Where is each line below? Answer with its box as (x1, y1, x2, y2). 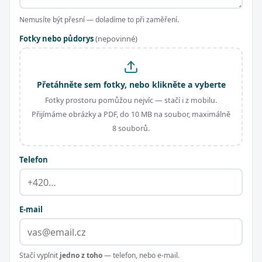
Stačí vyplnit (19, 250, 60, 260)
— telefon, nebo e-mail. (102, 250, 180, 260)
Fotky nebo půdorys (19, 33, 95, 44)
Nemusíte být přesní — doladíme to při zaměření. (19, 15, 179, 25)
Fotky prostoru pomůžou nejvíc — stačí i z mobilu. (45, 95, 217, 105)
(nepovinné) (95, 33, 137, 44)
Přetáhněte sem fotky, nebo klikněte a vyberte (36, 79, 226, 90)
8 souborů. (112, 123, 150, 133)
